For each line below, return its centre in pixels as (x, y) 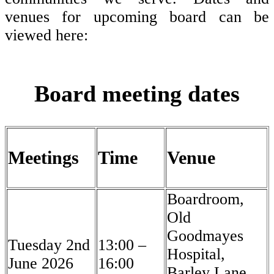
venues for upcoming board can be (137, 17)
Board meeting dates (137, 93)
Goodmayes (205, 236)
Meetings (43, 158)
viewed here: (46, 35)
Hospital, (196, 254)
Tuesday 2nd (49, 245)
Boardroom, (206, 199)
